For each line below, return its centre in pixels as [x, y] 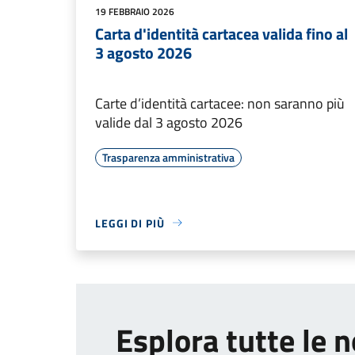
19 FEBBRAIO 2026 [135, 11]
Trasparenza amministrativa [168, 157]
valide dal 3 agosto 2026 [169, 122]
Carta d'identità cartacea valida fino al [221, 33]
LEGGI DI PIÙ [130, 223]
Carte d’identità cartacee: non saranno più [220, 103]
